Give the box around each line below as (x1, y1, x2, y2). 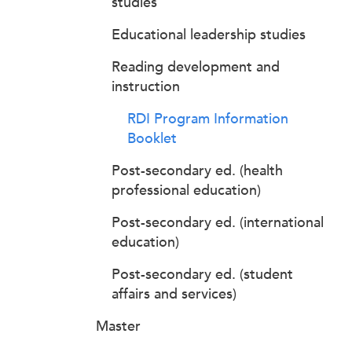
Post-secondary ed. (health (112, 162, 283, 179)
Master (96, 317, 141, 335)
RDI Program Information (127, 110, 288, 127)
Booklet (127, 130, 177, 147)
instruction (112, 78, 180, 95)
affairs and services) (112, 285, 236, 302)
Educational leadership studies (112, 26, 306, 43)
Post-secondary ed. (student (112, 266, 293, 283)
